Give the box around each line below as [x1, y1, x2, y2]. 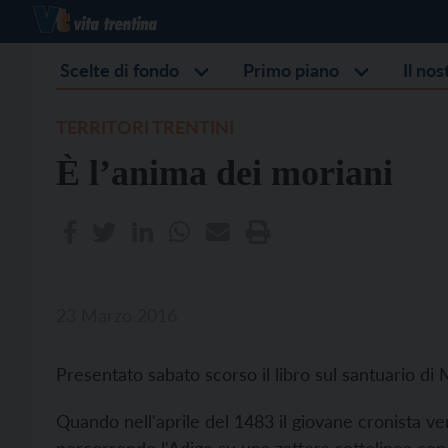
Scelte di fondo [60, 59, 179, 81]
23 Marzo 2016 [56, 304, 177, 326]
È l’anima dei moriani [56, 153, 393, 193]
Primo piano [243, 59, 339, 81]
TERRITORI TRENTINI [56, 116, 234, 138]
